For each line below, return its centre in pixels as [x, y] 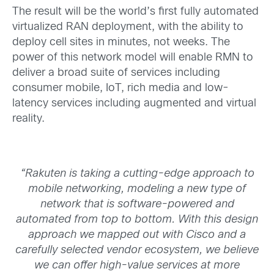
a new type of [210, 190]
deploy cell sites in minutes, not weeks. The [121, 42]
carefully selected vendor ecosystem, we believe [137, 251]
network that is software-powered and [137, 205]
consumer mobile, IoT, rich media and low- [120, 88]
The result [39, 12]
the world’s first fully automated [179, 12]
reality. [29, 119]
